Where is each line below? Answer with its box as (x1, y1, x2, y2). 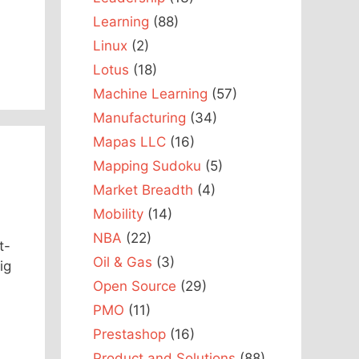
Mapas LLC (93, 133, 166, 150)
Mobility (93, 205, 143, 222)
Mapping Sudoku (93, 157, 201, 174)
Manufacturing (93, 109, 186, 126)
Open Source (93, 277, 176, 294)
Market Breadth (93, 181, 193, 198)
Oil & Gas (93, 253, 152, 270)
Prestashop (93, 325, 166, 342)
